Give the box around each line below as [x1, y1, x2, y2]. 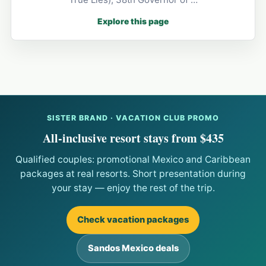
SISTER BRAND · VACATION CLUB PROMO [47, 113, 219, 122]
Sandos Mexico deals [87, 242, 179, 254]
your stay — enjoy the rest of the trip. [51, 182, 215, 194]
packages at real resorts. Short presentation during [20, 167, 246, 179]
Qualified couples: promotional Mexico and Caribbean [15, 153, 251, 165]
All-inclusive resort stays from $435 [42, 129, 224, 147]
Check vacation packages [77, 214, 189, 225]
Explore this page [97, 16, 169, 26]
